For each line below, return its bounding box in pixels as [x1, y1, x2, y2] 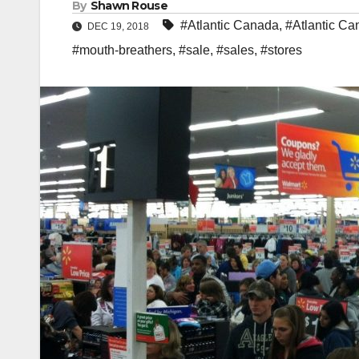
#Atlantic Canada [180, 18, 279, 33]
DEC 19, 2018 [85, 21, 151, 33]
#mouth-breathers [72, 43, 172, 58]
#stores [260, 43, 302, 58]
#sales [216, 43, 254, 58]
